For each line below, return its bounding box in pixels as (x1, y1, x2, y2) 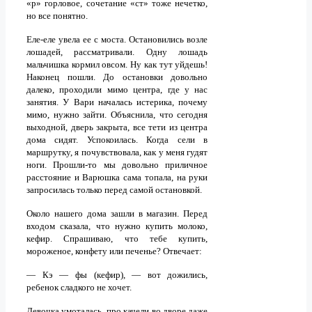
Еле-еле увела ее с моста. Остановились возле (26, 34, 208, 45)
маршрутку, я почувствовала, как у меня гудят (26, 147, 208, 158)
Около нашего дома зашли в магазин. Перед (26, 208, 208, 219)
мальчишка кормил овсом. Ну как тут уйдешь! (26, 59, 208, 70)
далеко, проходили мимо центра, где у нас (26, 84, 208, 95)
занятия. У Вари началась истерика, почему (26, 97, 208, 108)
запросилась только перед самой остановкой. (26, 185, 204, 196)
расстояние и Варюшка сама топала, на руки (26, 172, 208, 183)
